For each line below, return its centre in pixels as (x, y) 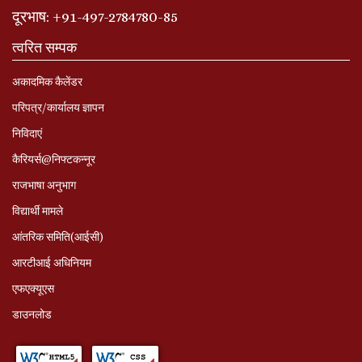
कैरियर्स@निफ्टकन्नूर (54, 159)
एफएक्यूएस (33, 288)
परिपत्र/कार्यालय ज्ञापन (58, 107)
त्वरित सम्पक (44, 47)
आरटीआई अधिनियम (52, 262)
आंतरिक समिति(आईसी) (58, 236)
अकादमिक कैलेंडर (47, 81)
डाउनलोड (32, 314)
